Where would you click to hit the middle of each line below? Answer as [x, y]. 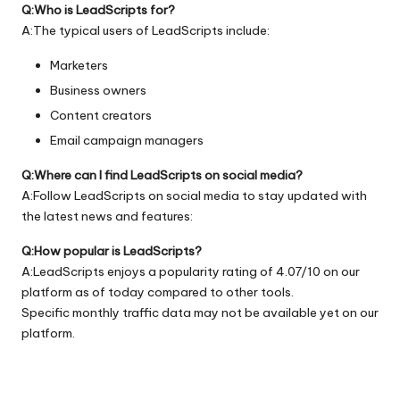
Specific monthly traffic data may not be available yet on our [200, 312]
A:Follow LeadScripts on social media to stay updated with [194, 195]
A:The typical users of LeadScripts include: [146, 30]
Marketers [79, 65]
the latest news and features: [107, 216]
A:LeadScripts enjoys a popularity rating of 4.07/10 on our [191, 271]
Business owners [98, 90]
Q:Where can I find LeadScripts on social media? [162, 175]
